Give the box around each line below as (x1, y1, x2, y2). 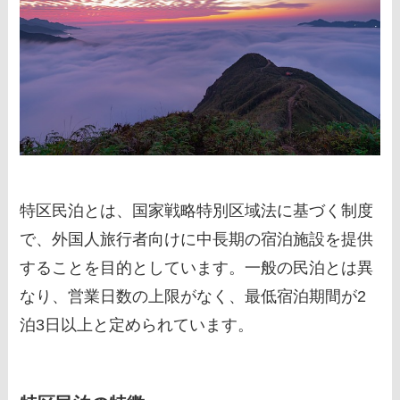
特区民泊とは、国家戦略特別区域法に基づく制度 (20, 202, 374, 221)
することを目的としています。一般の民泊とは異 (20, 259, 374, 278)
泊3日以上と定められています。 (20, 316, 254, 335)
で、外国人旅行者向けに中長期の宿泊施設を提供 (20, 230, 374, 249)
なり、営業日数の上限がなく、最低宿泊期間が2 (20, 287, 367, 306)
